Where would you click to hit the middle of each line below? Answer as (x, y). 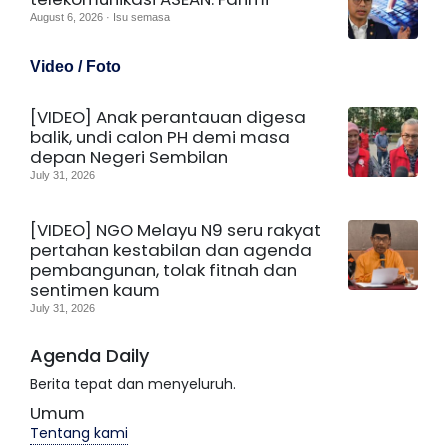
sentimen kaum (95, 289)
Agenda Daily (89, 355)
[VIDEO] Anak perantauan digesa (168, 116)
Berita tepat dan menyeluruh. (133, 383)
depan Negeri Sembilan (129, 156)
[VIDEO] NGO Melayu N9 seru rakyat (175, 229)
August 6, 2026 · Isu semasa (100, 16)
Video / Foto (75, 66)
